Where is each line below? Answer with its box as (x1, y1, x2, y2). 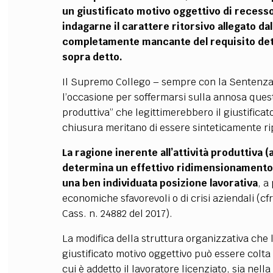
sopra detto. (62, 50, 122, 63)
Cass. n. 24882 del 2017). (62, 207, 172, 220)
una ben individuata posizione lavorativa (62, 176, 258, 190)
